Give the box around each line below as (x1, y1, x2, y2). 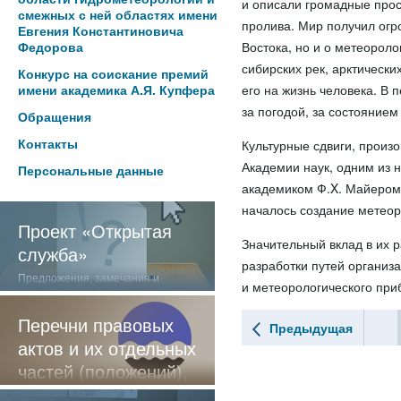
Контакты (18, 134, 78, 152)
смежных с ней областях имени (18, 5, 218, 23)
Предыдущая (269, 318, 353, 337)
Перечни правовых (18, 311, 174, 337)
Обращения (18, 107, 91, 125)
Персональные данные (18, 161, 164, 179)
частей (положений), (18, 358, 188, 384)
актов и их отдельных (18, 335, 196, 361)
